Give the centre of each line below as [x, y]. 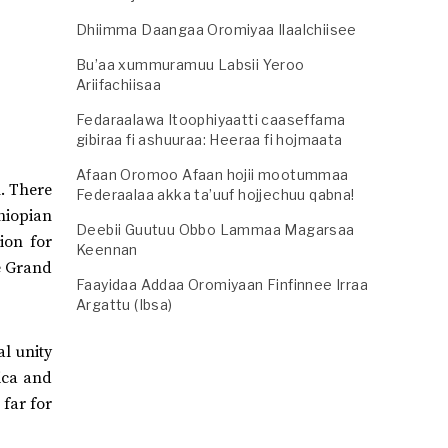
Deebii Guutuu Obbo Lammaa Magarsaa [215, 229]
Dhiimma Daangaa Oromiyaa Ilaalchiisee [216, 29]
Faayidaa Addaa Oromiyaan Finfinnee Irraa [222, 284]
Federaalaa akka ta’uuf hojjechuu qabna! [215, 194]
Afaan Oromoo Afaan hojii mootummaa [212, 174]
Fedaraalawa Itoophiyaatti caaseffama [211, 119]
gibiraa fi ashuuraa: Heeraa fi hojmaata [209, 139]
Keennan [107, 249]
